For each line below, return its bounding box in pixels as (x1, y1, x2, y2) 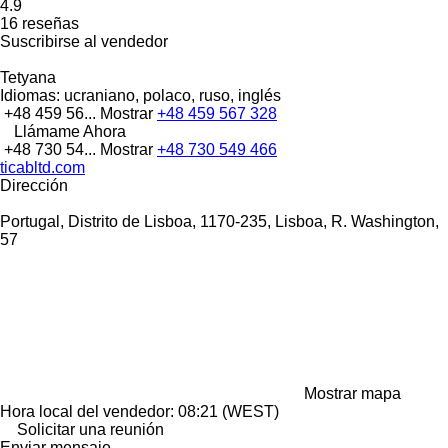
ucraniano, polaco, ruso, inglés (60, 86, 281, 104)
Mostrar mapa (304, 384, 401, 402)
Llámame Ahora (14, 122, 126, 140)
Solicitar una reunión (17, 420, 164, 438)
